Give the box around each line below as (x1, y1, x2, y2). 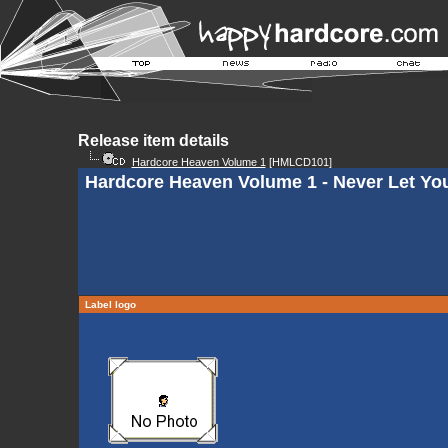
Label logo (81, 299, 139, 310)
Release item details (77, 132, 229, 149)
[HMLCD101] (265, 156, 332, 168)
